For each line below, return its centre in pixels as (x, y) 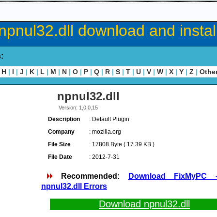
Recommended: (90, 176)
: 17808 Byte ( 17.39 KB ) (122, 144)
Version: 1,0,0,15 (78, 108)
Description (64, 119)
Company (61, 132)
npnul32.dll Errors (74, 186)
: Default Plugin (109, 119)
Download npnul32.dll (144, 204)
